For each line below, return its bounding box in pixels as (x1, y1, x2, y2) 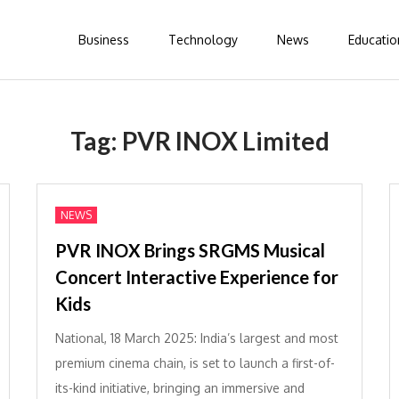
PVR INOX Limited (121, 126, 330, 156)
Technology (168, 32, 238, 47)
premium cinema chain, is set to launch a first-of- (54, 355, 335, 370)
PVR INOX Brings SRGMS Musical (54, 240, 325, 261)
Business (78, 32, 129, 47)
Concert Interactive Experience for (54, 266, 338, 288)
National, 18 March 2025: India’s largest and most (54, 330, 338, 346)
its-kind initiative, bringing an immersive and (54, 380, 305, 395)
